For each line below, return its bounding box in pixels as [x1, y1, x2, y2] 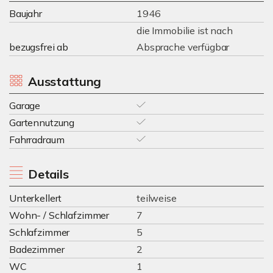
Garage [9, 99, 41, 112]
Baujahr [9, 7, 42, 19]
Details [27, 166, 69, 182]
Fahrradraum [9, 133, 65, 146]
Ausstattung [27, 74, 102, 89]
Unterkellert [9, 192, 62, 204]
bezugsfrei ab [9, 41, 69, 53]
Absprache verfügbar [136, 41, 230, 53]
